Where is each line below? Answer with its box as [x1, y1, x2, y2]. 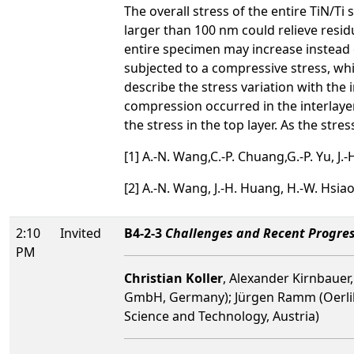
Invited [60, 224, 101, 242]
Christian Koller [124, 269, 223, 287]
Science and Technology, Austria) [124, 307, 319, 325]
